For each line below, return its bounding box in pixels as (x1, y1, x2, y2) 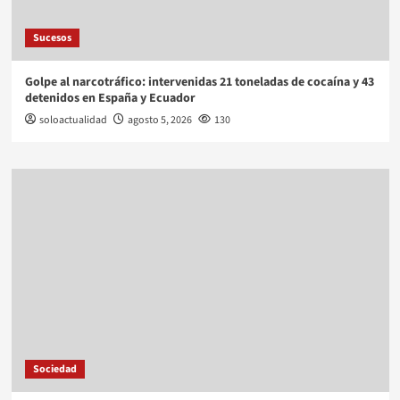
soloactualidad (38, 112, 107, 129)
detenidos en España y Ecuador (24, 89, 196, 108)
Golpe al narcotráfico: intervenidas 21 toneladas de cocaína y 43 (24, 73, 374, 92)
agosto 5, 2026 (127, 112, 192, 129)
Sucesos (32, 30, 71, 46)
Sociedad (32, 362, 77, 378)
